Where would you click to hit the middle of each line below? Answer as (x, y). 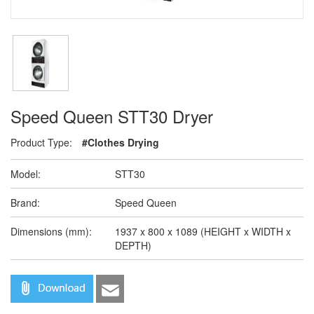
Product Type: (41, 142)
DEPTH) (134, 245)
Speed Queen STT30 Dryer (112, 116)
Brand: (25, 203)
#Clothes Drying (121, 142)
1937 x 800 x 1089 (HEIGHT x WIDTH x (203, 231)
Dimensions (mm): (51, 231)
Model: (26, 174)
